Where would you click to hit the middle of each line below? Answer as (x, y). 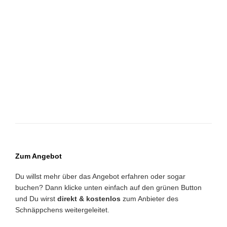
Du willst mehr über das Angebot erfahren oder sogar (100, 177)
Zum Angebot (39, 156)
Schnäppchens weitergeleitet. (62, 210)
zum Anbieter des (149, 199)
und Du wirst (36, 199)
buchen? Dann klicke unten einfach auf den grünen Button (108, 188)
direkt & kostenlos (89, 199)
